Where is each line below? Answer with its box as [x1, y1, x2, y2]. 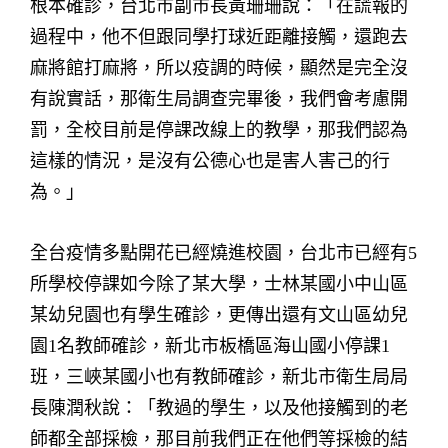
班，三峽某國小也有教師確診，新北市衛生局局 [30, 367, 408, 387]
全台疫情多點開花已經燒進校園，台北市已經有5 [30, 243, 417, 263]
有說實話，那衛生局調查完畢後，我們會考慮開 [30, 89, 408, 109]
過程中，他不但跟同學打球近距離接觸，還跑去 [30, 27, 408, 47]
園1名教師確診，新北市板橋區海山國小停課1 [30, 336, 390, 356]
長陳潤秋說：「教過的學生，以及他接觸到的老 [30, 398, 408, 418]
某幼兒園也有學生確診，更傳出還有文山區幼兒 [30, 305, 408, 325]
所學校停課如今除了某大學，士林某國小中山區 [30, 274, 408, 294]
